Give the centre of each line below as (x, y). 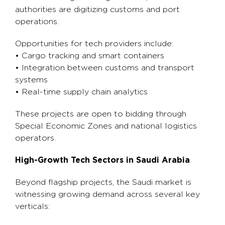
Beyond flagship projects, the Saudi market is (103, 182)
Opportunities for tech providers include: (94, 44)
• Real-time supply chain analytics (81, 92)
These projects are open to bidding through (101, 114)
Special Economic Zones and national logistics (106, 126)
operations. (37, 22)
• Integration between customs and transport (105, 68)
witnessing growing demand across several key (107, 194)
